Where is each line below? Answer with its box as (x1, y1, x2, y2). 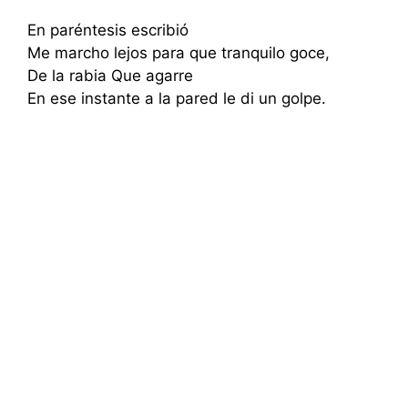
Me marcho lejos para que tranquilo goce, (27, 44, 330, 62)
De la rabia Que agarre (27, 66, 193, 85)
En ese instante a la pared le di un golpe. (27, 89, 326, 107)
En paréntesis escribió (27, 21, 189, 39)
